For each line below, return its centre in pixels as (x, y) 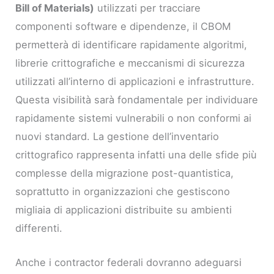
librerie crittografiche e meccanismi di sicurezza (130, 63)
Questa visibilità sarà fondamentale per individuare (137, 99)
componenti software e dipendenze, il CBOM (124, 26)
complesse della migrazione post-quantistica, (125, 173)
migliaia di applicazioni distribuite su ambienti (124, 209)
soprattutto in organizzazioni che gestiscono (123, 191)
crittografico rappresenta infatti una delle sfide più (136, 154)
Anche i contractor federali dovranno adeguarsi (129, 263)
